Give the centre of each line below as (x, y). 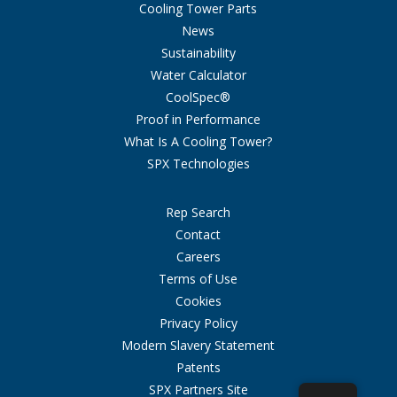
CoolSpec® (198, 97)
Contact (198, 235)
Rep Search (198, 213)
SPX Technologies (198, 164)
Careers (198, 257)
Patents (198, 368)
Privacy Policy (198, 323)
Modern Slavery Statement (198, 346)
